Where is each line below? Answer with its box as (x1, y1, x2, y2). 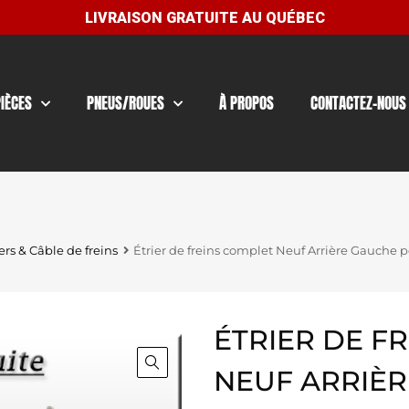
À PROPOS (219, 91, 275, 115)
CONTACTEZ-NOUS (310, 91, 407, 115)
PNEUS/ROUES (87, 91, 165, 115)
